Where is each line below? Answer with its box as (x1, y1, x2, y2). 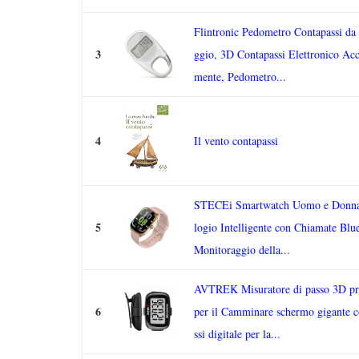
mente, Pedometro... (194, 69, 286, 84)
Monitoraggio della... (194, 242, 290, 257)
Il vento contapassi (194, 133, 278, 148)
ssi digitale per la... (194, 326, 280, 341)
